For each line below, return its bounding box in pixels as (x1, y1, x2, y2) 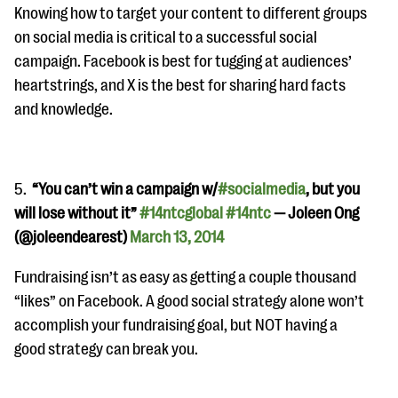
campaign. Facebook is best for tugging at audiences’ (14, 52, 352, 70)
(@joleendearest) (14, 228, 130, 246)
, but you (306, 180, 360, 198)
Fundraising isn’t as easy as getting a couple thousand (14, 268, 356, 286)
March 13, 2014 (130, 228, 224, 246)
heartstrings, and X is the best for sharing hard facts (14, 76, 346, 94)
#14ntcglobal (139, 204, 223, 222)
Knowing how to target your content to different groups (14, 4, 367, 22)
